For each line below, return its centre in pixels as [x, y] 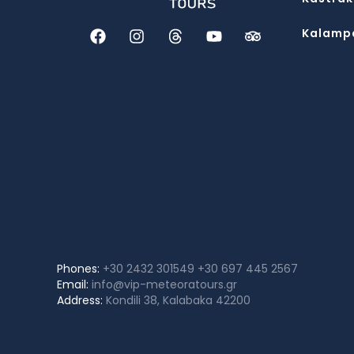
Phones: [78, 269]
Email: [74, 284]
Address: [81, 300]
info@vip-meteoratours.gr [164, 284]
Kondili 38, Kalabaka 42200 [178, 300]
